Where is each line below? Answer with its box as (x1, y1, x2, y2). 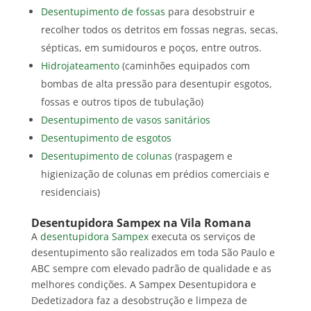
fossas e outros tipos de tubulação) (40, 95, 203, 109)
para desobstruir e (165, 5, 255, 19)
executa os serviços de (148, 230, 255, 244)
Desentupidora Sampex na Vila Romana (31, 215, 251, 231)
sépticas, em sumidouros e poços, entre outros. (40, 41, 262, 55)
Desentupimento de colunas (40, 149, 172, 163)
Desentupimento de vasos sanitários (40, 113, 210, 127)
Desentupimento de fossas (40, 5, 165, 19)
